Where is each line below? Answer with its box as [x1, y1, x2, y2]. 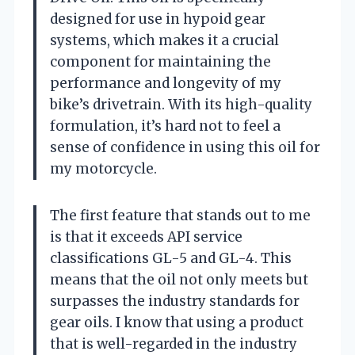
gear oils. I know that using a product [50, 313, 303, 331]
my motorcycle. [50, 159, 157, 177]
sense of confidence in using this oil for [50, 138, 320, 156]
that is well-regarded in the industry [50, 334, 297, 353]
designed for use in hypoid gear [50, 10, 265, 28]
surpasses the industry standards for [50, 292, 300, 310]
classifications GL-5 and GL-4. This [50, 249, 292, 267]
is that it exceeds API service [50, 227, 242, 246]
